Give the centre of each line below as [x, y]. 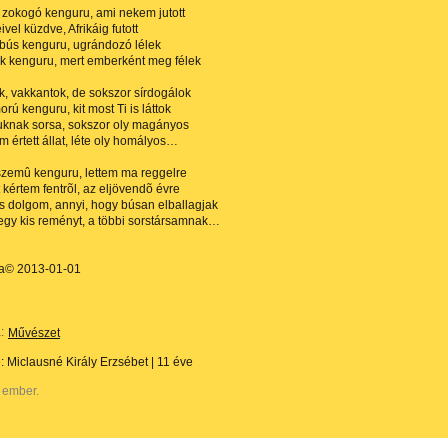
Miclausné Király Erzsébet [77, 362]
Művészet [34, 333]
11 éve [175, 362]
